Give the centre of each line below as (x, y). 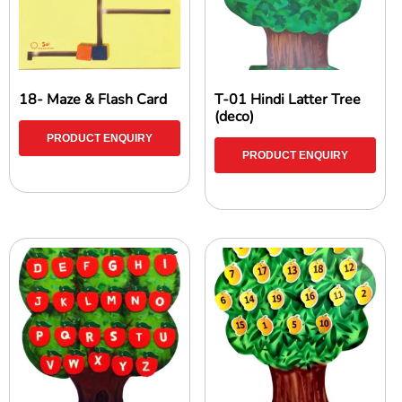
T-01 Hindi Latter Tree (288, 99)
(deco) (235, 116)
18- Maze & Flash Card (93, 99)
